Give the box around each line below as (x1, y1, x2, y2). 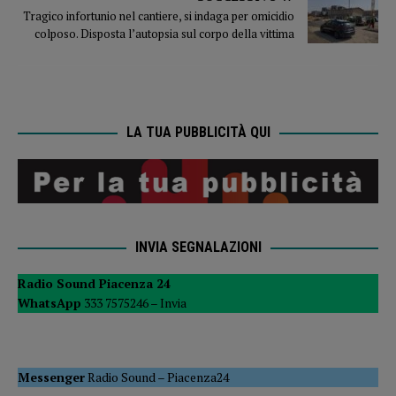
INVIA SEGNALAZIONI (134, 239, 262, 256)
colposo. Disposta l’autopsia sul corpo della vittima (34, 25, 294, 42)
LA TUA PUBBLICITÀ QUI (126, 123, 270, 141)
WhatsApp (18, 294, 81, 312)
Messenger (18, 369, 85, 386)
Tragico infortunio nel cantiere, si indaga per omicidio (23, 7, 294, 24)
